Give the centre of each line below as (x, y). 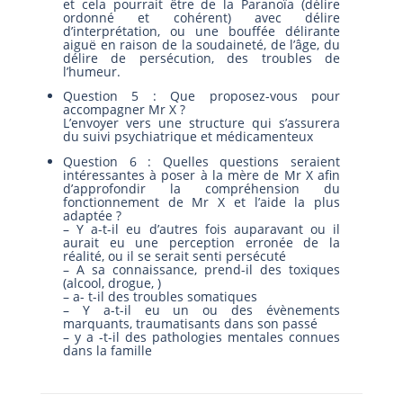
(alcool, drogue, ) (112, 282)
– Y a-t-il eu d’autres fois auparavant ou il (201, 228)
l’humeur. (92, 71)
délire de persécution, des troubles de (201, 58)
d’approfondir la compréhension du (201, 188)
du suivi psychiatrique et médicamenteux (188, 137)
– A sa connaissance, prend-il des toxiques (201, 269)
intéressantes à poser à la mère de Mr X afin (201, 175)
